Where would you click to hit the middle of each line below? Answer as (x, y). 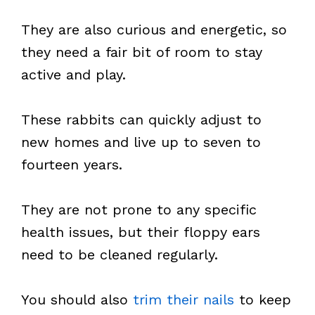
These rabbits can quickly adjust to (141, 120)
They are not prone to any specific (139, 210)
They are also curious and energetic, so (154, 30)
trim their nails (184, 300)
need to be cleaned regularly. (120, 255)
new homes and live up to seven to (141, 142)
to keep (263, 300)
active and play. (73, 75)
